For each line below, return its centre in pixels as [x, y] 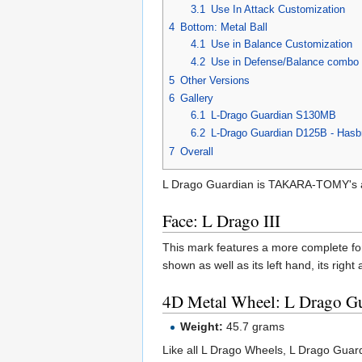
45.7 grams [254, 326]
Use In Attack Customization [278, 9]
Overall [197, 151]
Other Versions [215, 80]
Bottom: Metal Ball [224, 27]
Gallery [197, 98]
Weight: [202, 326]
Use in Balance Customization [281, 44]
